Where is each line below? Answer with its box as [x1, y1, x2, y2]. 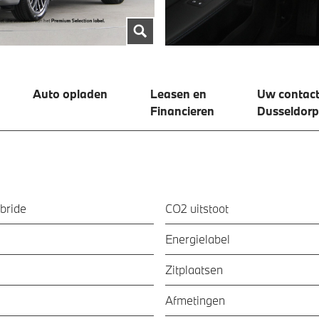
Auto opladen [33, 85, 108, 101]
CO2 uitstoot [164, 200, 229, 216]
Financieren [150, 103, 214, 118]
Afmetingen [164, 292, 225, 308]
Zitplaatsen [164, 261, 223, 277]
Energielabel [164, 231, 230, 246]
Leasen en [150, 85, 209, 101]
